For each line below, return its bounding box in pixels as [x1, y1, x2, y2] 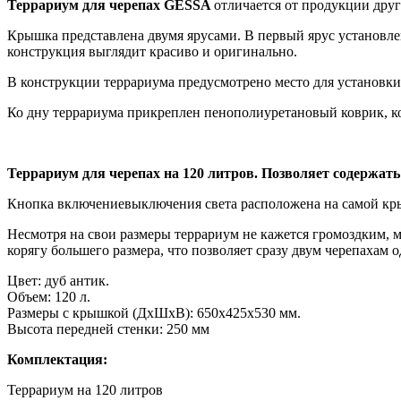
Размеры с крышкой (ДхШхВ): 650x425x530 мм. [7, 304, 301, 320]
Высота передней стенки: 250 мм [7, 320, 209, 337]
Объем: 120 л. [7, 288, 90, 304]
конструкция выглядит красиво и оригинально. [7, 43, 297, 59]
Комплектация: [7, 351, 107, 367]
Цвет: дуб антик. [7, 272, 109, 288]
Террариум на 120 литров [7, 381, 163, 397]
